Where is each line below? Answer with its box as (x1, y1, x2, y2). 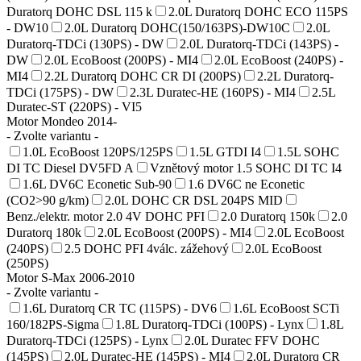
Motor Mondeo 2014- (6, 114, 117, 128)
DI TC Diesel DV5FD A (6, 160, 134, 175)
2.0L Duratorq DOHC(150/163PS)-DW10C (64, 20, 290, 35)
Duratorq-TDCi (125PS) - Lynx (6, 333, 168, 347)
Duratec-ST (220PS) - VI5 (6, 99, 142, 114)
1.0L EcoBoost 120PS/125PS (23, 144, 173, 159)
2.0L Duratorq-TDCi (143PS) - (180, 36, 338, 51)
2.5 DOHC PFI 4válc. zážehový (64, 241, 229, 255)
